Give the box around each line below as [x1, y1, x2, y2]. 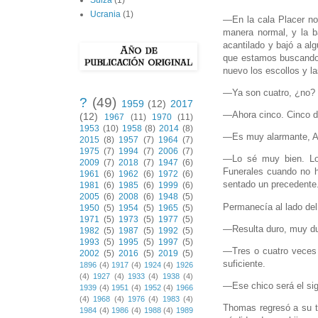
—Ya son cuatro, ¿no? [223, 87, 315, 98]
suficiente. [223, 258, 265, 269]
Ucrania [90, 9, 121, 20]
